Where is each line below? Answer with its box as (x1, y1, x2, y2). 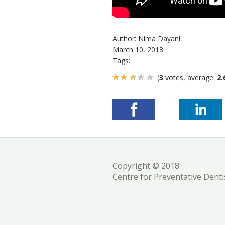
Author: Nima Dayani (112, 34, 180, 44)
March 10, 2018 (112, 45, 163, 55)
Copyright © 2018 (112, 160, 179, 172)
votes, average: (163, 73, 217, 83)
